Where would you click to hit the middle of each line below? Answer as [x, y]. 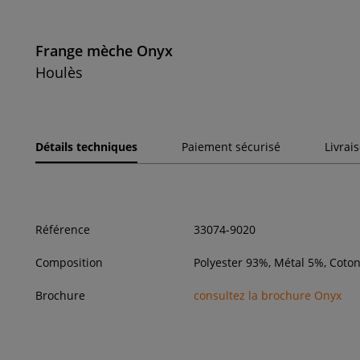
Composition [69, 263]
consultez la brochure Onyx [268, 296]
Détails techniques [86, 147]
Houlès [59, 73]
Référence [63, 230]
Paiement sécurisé [231, 147]
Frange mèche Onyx [104, 51]
